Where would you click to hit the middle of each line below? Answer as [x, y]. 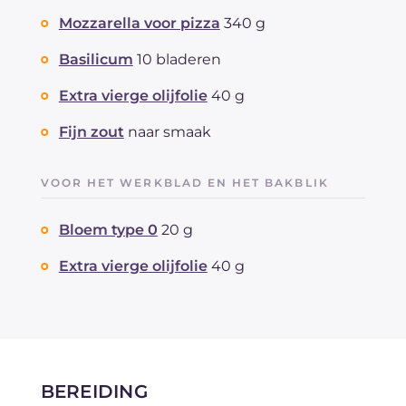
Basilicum [96, 59]
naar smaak [169, 131]
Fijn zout [91, 131]
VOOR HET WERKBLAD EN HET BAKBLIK [184, 182]
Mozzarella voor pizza [139, 23]
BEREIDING [94, 391]
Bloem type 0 [108, 229]
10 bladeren [179, 59]
